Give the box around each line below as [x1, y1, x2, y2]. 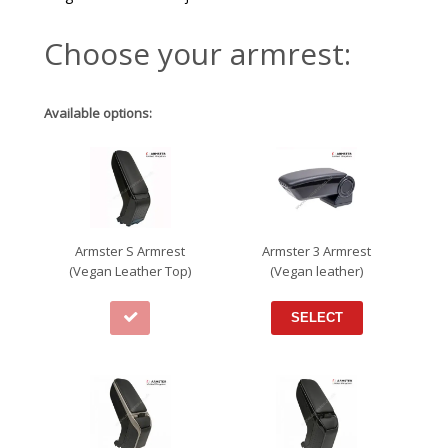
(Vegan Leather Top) [69, 262, 192, 281]
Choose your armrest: [44, 33, 351, 75]
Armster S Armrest [75, 242, 186, 261]
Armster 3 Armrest [262, 242, 372, 261]
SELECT [290, 310, 343, 326]
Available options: [44, 104, 152, 123]
